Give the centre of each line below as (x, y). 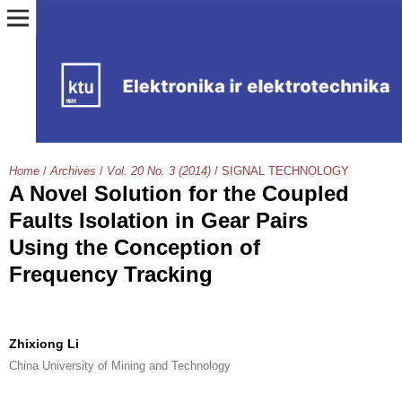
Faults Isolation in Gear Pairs (158, 220)
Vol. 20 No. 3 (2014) (159, 171)
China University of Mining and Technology (120, 366)
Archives (73, 171)
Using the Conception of (135, 247)
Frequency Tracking (111, 274)
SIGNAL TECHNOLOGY (285, 171)
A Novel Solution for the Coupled (179, 193)
